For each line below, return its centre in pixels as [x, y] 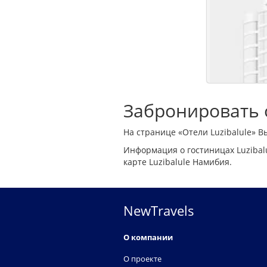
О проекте [142, 259]
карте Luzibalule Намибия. [178, 162]
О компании [148, 237]
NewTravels [159, 210]
